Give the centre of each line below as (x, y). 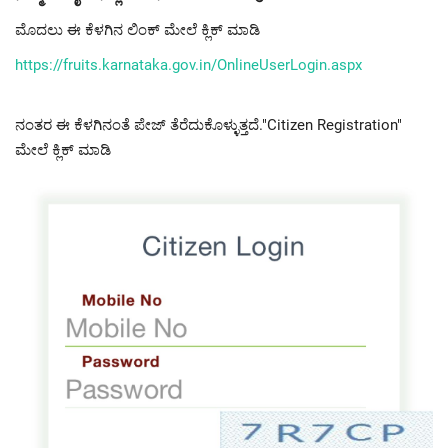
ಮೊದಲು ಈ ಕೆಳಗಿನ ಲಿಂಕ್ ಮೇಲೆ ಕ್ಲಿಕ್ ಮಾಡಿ (137, 29)
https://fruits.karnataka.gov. (107, 64)
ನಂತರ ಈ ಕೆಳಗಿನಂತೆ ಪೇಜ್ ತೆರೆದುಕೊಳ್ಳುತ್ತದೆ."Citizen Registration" (208, 124)
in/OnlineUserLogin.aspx (280, 64)
